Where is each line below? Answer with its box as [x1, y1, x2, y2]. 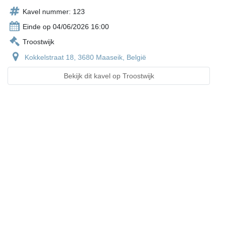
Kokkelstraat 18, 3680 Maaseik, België [25, 53, 146, 62]
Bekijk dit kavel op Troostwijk [63, 72, 154, 80]
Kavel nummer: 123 [23, 8, 85, 16]
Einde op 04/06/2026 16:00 [23, 23, 109, 31]
